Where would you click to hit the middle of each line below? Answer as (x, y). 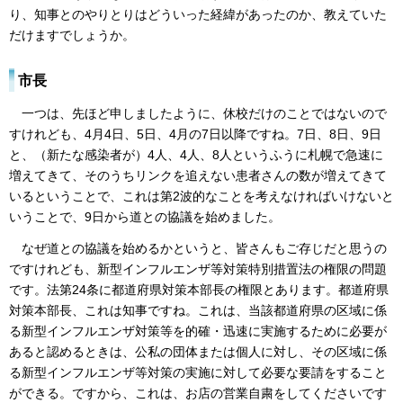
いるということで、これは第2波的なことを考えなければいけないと (201, 197)
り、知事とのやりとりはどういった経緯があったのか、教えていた (198, 15)
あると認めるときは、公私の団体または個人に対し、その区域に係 (198, 351)
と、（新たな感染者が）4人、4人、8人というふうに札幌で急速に (196, 155)
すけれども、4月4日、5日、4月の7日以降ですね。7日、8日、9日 (195, 134)
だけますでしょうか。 (72, 36)
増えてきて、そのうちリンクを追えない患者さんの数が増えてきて (198, 176)
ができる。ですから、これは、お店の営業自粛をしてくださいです (198, 393)
